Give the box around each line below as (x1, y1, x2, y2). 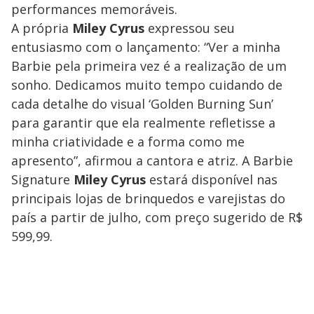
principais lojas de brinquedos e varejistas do (11, 189, 285, 207)
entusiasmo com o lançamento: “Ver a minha (11, 38, 280, 55)
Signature (11, 170, 74, 188)
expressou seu (144, 19, 235, 36)
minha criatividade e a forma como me (11, 132, 245, 150)
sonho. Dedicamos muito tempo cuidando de (11, 76, 282, 93)
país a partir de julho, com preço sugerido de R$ (11, 208, 303, 226)
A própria (11, 19, 72, 36)
